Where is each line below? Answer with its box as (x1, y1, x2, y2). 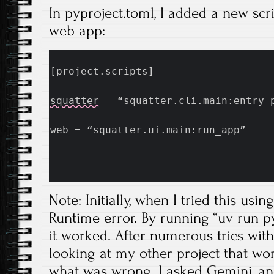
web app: (49, 22, 105, 40)
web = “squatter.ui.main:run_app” (50, 124, 246, 136)
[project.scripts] (50, 65, 154, 78)
